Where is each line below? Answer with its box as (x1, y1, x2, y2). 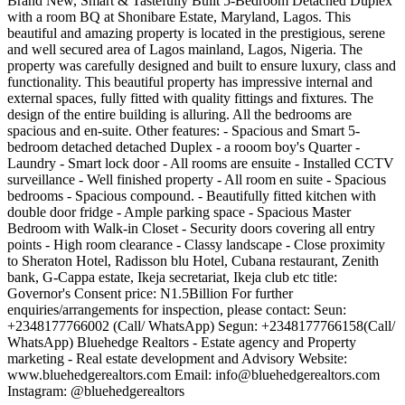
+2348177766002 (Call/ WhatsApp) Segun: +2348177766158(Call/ (7, 318, 395, 334)
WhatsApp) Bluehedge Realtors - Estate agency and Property (7, 334, 356, 351)
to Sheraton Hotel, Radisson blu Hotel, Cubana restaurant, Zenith (7, 253, 379, 269)
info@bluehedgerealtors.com (215, 367, 380, 383)
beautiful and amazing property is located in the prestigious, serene (7, 25, 385, 42)
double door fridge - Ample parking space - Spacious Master (7, 204, 351, 221)
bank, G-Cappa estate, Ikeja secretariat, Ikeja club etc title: (7, 269, 337, 286)
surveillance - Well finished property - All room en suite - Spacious (7, 172, 386, 188)
